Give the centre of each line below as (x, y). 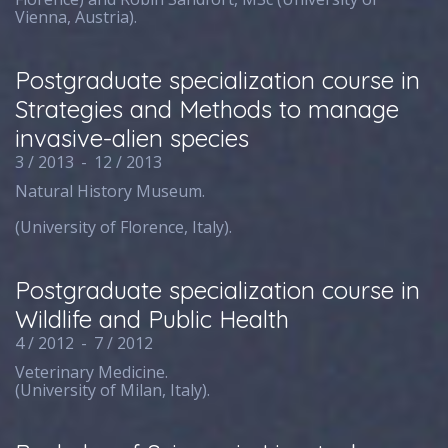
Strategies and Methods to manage (207, 109)
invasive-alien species (132, 138)
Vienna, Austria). (76, 17)
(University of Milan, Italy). (113, 390)
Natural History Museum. (110, 191)
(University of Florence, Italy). (124, 227)
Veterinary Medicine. (92, 372)
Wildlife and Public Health (152, 319)
